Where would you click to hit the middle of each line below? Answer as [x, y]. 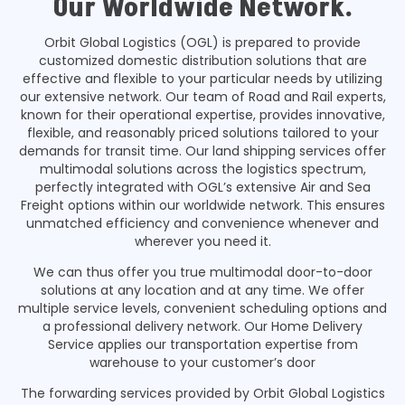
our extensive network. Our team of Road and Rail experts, [202, 96]
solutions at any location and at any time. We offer [202, 290]
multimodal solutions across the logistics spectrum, [202, 169]
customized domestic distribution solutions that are [202, 60]
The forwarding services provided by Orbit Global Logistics [202, 394]
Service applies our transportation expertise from [202, 344]
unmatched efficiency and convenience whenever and [202, 223]
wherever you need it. [202, 241]
